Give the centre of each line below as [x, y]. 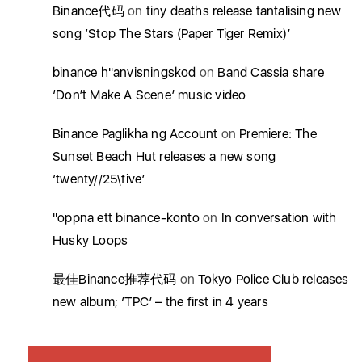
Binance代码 [88, 11]
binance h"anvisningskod [124, 72]
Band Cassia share [271, 72]
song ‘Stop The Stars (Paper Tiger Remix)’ [172, 34]
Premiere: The [278, 134]
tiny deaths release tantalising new [244, 11]
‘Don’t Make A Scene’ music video [149, 95]
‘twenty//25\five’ [99, 179]
